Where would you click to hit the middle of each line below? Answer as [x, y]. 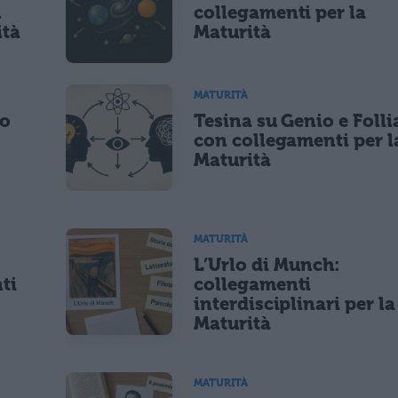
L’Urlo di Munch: [267, 265]
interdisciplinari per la [295, 304]
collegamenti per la [280, 12]
